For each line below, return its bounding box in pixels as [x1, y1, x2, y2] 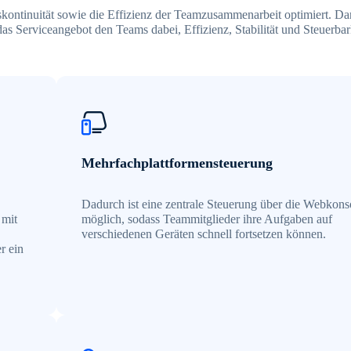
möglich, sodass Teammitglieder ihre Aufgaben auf [81, 212, 332, 226]
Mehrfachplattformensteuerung [81, 155, 273, 172]
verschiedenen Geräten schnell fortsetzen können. [81, 227, 326, 241]
